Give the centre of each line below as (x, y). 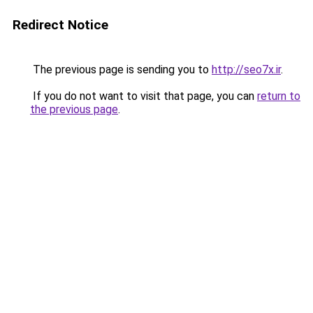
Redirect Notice (60, 25)
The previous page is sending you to (121, 70)
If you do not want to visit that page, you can (144, 96)
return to (279, 96)
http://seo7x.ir (246, 70)
